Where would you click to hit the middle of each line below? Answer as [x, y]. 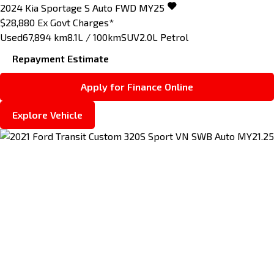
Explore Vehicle [47, 114]
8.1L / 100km [94, 37]
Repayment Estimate [61, 58]
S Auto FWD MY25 [124, 7]
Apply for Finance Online [137, 86]
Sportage [61, 7]
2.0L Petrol [164, 37]
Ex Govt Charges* [76, 22]
